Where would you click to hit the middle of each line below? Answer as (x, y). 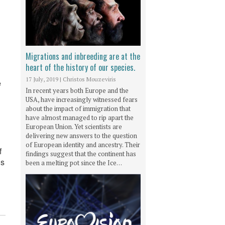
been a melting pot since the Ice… (74, 163)
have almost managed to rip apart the (80, 118)
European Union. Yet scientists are (74, 127)
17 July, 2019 (42, 79)
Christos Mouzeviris (89, 79)
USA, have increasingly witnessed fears (82, 100)
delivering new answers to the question (81, 136)
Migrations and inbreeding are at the (83, 56)
